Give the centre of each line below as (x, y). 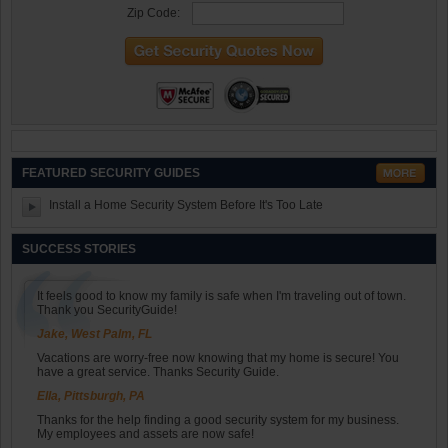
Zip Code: (153, 12)
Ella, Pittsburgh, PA (91, 395)
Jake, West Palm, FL (94, 333)
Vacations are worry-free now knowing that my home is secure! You (218, 357)
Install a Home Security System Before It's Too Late (186, 204)
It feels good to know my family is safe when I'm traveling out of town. (221, 295)
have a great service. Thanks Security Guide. (158, 371)
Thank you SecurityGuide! (107, 309)
